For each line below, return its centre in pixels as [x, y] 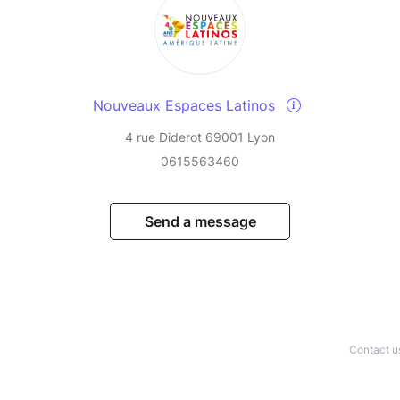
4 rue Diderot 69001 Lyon [200, 137]
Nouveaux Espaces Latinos [186, 106]
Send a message [200, 222]
